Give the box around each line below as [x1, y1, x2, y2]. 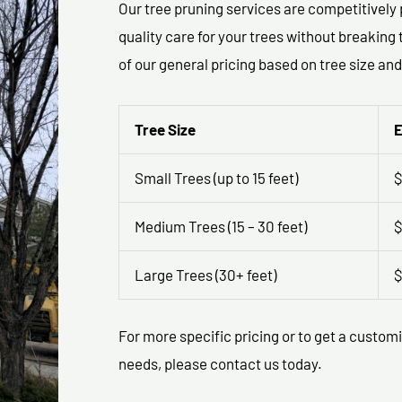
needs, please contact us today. [118, 354, 322, 373]
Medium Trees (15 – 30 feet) [135, 216, 307, 235]
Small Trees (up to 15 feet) [135, 168, 298, 187]
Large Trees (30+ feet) [135, 265, 276, 284]
